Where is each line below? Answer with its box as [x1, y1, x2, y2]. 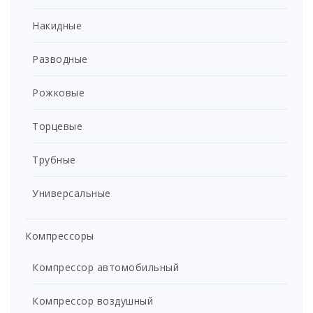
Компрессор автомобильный [32, 261, 179, 274]
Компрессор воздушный [32, 294, 153, 307]
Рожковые [32, 86, 85, 99]
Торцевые [32, 119, 82, 133]
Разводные [32, 52, 88, 66]
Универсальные [32, 187, 111, 200]
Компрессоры [25, 229, 94, 242]
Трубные [32, 153, 76, 166]
